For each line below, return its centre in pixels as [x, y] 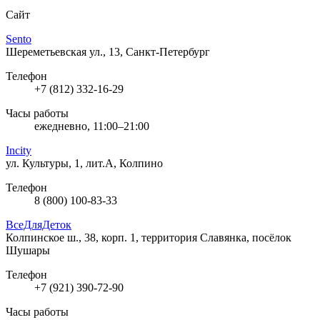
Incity [19, 150]
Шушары [28, 250]
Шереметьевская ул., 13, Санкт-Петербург [108, 51]
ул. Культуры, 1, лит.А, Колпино [84, 163]
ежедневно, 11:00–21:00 [92, 126]
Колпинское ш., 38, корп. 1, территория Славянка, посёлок [149, 237]
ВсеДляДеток [39, 224]
